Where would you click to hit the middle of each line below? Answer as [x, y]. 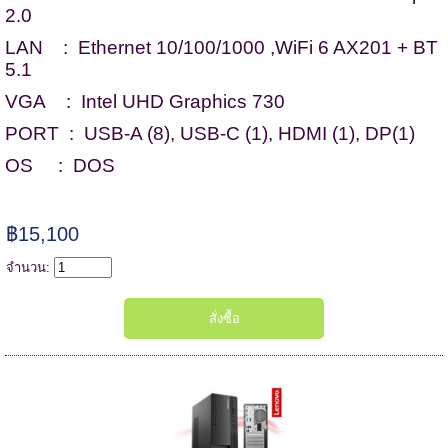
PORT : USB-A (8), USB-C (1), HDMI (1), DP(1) [209, 133]
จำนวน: [30, 267]
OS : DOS [59, 165]
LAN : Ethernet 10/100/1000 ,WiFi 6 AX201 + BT [221, 47]
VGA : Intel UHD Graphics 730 [144, 101]
